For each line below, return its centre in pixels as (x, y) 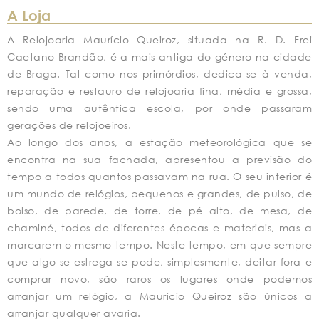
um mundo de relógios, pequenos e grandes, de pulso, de (159, 193)
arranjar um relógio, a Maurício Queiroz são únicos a (159, 296)
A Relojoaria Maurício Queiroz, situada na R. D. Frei (159, 40)
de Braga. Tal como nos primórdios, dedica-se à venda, (159, 74)
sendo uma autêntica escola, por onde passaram (159, 108)
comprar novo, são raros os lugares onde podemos (159, 279)
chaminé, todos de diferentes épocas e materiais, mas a (159, 228)
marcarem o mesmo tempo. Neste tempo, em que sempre (159, 245)
